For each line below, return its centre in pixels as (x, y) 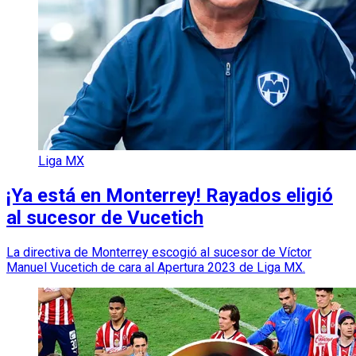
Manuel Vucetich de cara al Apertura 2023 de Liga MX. (156, 268)
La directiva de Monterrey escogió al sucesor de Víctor (159, 253)
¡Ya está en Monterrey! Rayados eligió (170, 196)
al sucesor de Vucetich (105, 218)
